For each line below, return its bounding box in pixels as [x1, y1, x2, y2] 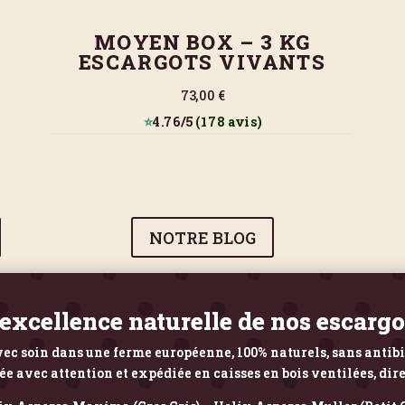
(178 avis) [193, 112, 261, 131]
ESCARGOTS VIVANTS [79, 49, 326, 75]
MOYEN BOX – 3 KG [94, 29, 311, 55]
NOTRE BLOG [148, 226, 256, 249]
